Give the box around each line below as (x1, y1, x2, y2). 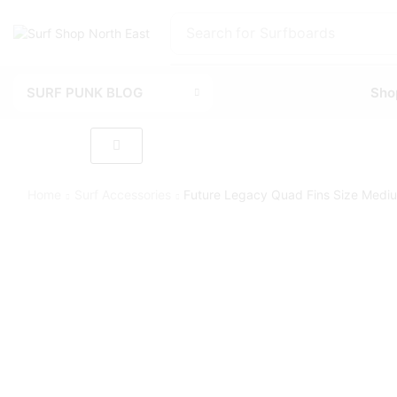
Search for (185, 24, 255, 42)
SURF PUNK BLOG (27, 84, 143, 101)
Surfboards (259, 24, 335, 42)
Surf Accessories (74, 187, 171, 202)
